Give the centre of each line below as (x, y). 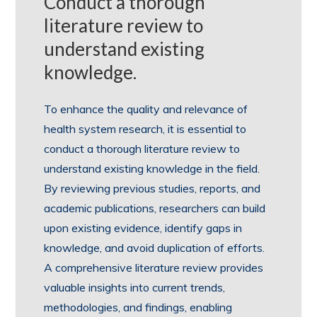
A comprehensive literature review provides (154, 267)
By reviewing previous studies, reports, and (152, 188)
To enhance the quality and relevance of (146, 109)
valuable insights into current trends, (135, 287)
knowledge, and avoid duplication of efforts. (155, 248)
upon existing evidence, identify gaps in (143, 228)
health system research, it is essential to (145, 129)
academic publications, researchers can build (155, 208)
